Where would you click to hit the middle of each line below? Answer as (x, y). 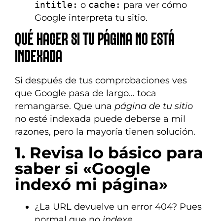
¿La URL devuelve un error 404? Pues (118, 207)
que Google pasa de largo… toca (86, 93)
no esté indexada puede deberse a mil (100, 118)
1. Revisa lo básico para (109, 153)
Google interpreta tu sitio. (91, 18)
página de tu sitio (154, 106)
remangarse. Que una (65, 106)
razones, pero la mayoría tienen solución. (105, 131)
